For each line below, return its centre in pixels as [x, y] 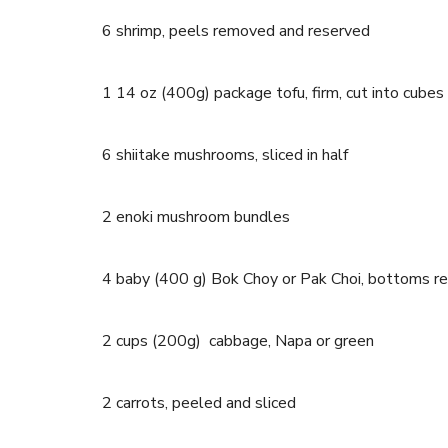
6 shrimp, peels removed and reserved [238, 31]
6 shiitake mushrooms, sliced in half [225, 155]
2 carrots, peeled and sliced [199, 403]
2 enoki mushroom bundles [198, 217]
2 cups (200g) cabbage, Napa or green [238, 341]
